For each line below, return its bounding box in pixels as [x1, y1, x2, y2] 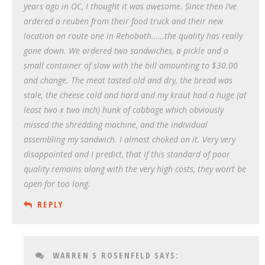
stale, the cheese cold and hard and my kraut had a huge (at [24, 89, 247, 101]
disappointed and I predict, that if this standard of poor [24, 148, 230, 160]
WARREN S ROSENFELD [52, 249, 151, 261]
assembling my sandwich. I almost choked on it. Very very [24, 133, 235, 145]
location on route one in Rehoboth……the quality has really [24, 30, 243, 41]
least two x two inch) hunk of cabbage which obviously [24, 104, 224, 115]
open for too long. [24, 177, 91, 189]
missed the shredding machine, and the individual [24, 118, 208, 130]
